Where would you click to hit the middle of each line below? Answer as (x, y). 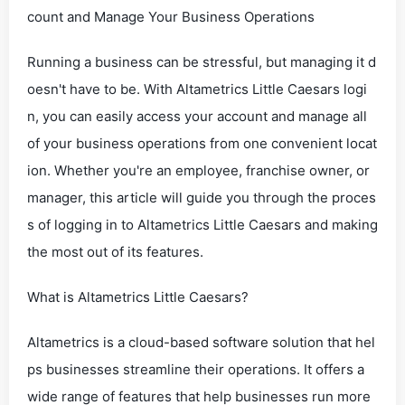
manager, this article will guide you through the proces (202, 198)
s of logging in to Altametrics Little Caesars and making (202, 225)
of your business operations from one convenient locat (202, 143)
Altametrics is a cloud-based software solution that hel (201, 342)
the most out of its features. (115, 252)
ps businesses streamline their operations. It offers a (196, 369)
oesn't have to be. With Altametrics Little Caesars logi (197, 89)
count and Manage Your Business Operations (171, 17)
